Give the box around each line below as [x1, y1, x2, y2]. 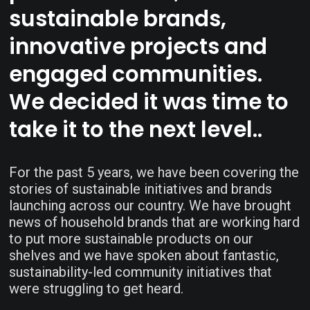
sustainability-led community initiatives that [9, 264, 273, 280]
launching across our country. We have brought [9, 197, 292, 214]
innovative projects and [9, 31, 268, 62]
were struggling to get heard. [9, 280, 184, 297]
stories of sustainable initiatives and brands [9, 181, 273, 197]
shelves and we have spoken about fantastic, [9, 247, 280, 264]
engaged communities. [9, 59, 263, 89]
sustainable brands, [9, 3, 227, 34]
